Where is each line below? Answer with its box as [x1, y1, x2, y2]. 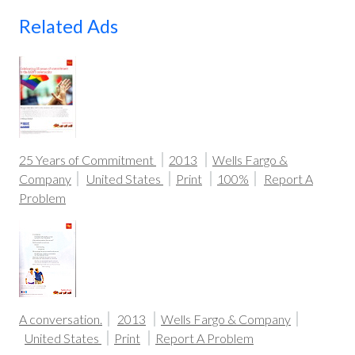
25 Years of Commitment [19, 152, 156, 168]
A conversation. [19, 311, 102, 327]
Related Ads [19, 15, 118, 38]
